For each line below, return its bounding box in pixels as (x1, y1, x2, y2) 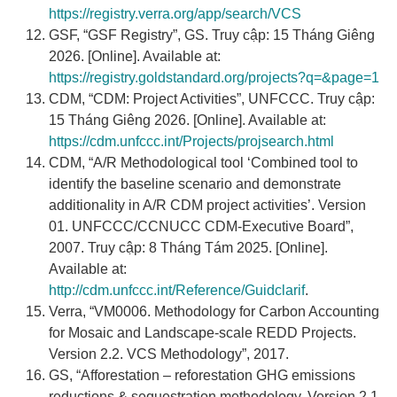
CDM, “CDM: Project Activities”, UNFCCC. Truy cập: (49, 91, 375, 107)
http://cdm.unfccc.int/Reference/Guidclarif (49, 283, 305, 299)
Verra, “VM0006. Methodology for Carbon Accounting (49, 304, 379, 320)
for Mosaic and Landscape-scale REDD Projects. (49, 325, 356, 341)
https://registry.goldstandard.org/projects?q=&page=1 (49, 70, 379, 86)
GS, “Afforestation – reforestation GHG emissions (49, 368, 355, 384)
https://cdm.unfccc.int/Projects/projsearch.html (49, 134, 334, 150)
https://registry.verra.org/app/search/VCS (49, 6, 301, 22)
